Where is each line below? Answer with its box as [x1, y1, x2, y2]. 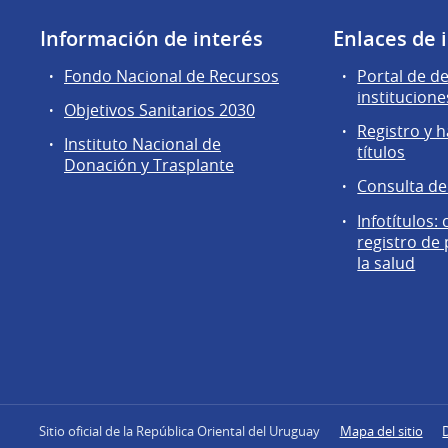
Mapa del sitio [339, 421, 423, 440]
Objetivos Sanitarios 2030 [64, 99, 255, 122]
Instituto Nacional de [64, 133, 221, 156]
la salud [357, 251, 416, 274]
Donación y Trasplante [64, 154, 234, 177]
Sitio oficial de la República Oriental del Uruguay [38, 421, 320, 440]
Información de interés [40, 25, 263, 53]
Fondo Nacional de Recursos [64, 65, 279, 88]
